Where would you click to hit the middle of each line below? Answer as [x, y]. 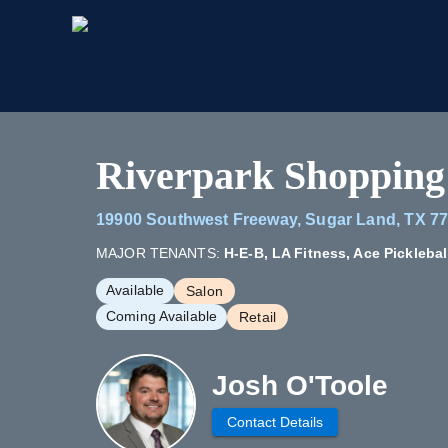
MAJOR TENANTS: [158, 253]
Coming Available [162, 316]
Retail [257, 317]
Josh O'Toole [300, 385]
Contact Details [275, 422]
